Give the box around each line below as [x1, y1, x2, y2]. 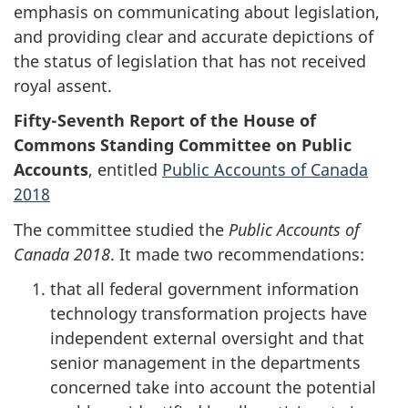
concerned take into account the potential [50, 376, 376, 399]
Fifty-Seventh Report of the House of [14, 109, 316, 132]
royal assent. [14, 74, 112, 97]
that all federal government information [50, 278, 359, 301]
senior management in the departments [50, 352, 361, 374]
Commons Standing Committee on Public [14, 134, 352, 157]
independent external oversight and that [50, 327, 364, 350]
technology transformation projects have [50, 302, 367, 325]
